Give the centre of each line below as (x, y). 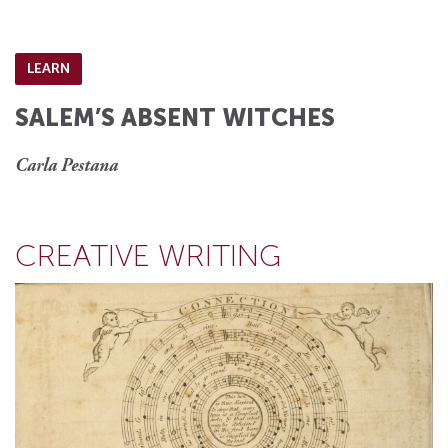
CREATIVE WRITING (148, 256)
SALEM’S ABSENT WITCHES (175, 118)
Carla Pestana (66, 167)
